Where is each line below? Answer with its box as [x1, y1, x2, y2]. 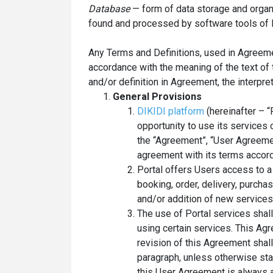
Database [88, 2, 130, 15]
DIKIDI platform [137, 105, 204, 117]
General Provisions [113, 90, 202, 102]
